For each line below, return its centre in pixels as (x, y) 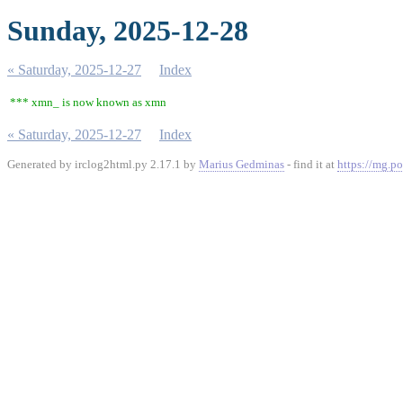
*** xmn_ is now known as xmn (88, 102)
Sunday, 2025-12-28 (128, 31)
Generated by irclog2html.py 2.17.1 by (103, 164)
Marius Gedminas (242, 164)
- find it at (311, 164)
